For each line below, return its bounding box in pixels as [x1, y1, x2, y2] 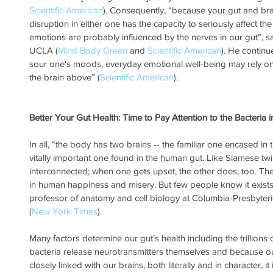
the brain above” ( [29, 72, 100, 83]
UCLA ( [29, 45, 58, 56]
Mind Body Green [58, 45, 127, 56]
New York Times [32, 206, 97, 217]
